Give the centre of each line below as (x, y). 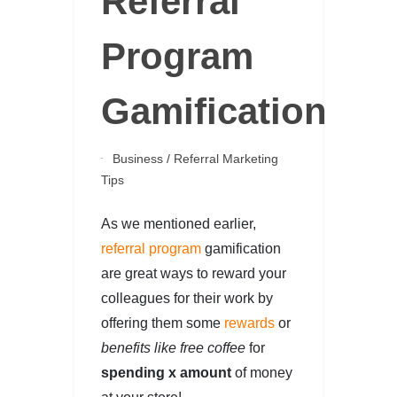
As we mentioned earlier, (179, 224)
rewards (249, 323)
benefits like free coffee (173, 348)
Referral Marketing (226, 159)
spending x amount (166, 373)
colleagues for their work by (187, 298)
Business (137, 159)
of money (262, 373)
